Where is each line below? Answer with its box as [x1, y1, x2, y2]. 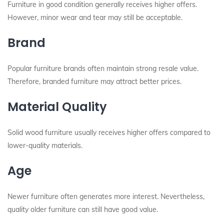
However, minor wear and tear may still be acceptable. [7, 13, 182, 22]
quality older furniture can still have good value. [7, 205, 158, 214]
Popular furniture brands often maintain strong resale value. [7, 64, 198, 73]
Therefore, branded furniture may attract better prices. [7, 77, 181, 86]
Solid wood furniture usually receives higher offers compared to [7, 128, 210, 137]
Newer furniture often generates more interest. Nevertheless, [7, 192, 204, 201]
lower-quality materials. [7, 141, 82, 150]
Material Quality [7, 98, 107, 115]
